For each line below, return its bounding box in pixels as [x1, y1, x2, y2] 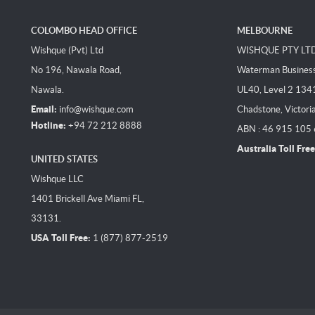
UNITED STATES [31, 154, 98, 165]
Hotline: [31, 120, 66, 131]
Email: [31, 104, 57, 115]
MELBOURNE [236, 25, 292, 37]
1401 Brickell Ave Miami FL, [31, 193, 144, 205]
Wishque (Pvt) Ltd [31, 45, 103, 56]
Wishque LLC [31, 174, 84, 185]
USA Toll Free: [31, 233, 91, 244]
